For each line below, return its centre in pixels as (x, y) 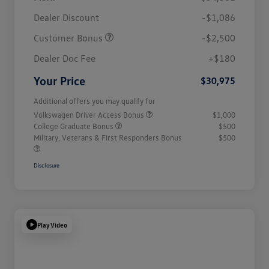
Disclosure (47, 165)
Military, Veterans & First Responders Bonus (108, 138)
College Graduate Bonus (74, 126)
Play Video (52, 225)
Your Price (59, 81)
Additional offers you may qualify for (95, 101)
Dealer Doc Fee (65, 59)
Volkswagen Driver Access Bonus (90, 115)
